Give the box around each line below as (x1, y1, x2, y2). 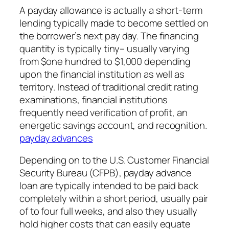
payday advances (19, 131, 93, 145)
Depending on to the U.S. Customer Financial (19, 153, 209, 167)
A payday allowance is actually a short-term (19, 3, 202, 17)
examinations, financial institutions (19, 93, 168, 106)
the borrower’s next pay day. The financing (19, 29, 199, 42)
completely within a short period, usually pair (19, 192, 209, 205)
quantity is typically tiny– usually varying (19, 41, 190, 55)
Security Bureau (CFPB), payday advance (19, 166, 192, 180)
